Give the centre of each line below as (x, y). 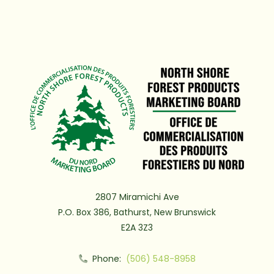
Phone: (105, 258)
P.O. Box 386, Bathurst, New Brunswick (137, 212)
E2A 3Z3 (137, 227)
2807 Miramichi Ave (137, 197)
